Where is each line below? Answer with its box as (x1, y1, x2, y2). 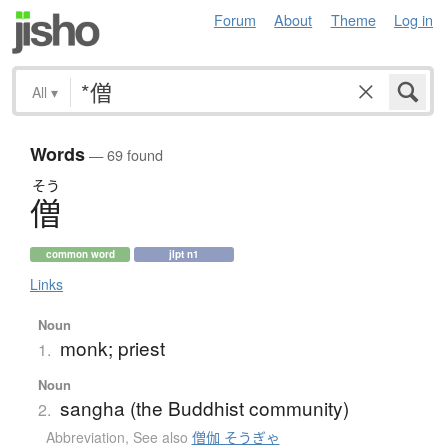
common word (45, 247, 115, 262)
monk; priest (59, 334, 165, 362)
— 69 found (85, 144, 163, 166)
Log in (394, 9, 433, 30)
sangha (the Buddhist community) (59, 394, 349, 422)
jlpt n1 (169, 247, 199, 262)
